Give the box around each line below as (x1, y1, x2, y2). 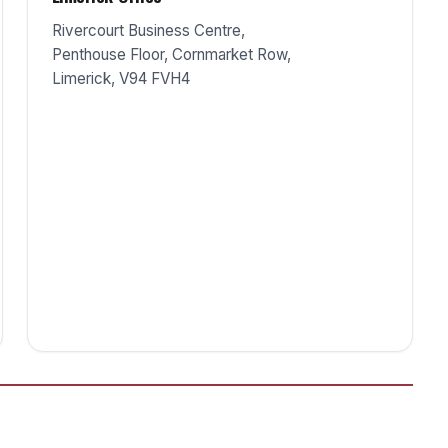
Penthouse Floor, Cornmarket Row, (51, 45, 291, 64)
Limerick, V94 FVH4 (51, 69, 190, 88)
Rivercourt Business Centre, (51, 21, 245, 40)
